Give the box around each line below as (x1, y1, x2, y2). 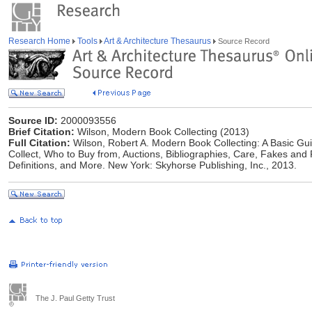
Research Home (8, 36, 72, 46)
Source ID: (8, 115, 58, 126)
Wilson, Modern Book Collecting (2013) (75, 126, 249, 137)
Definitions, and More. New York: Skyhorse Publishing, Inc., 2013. (8, 159, 297, 171)
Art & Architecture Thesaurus (102, 36, 213, 46)
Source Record (216, 37, 270, 45)
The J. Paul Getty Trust (36, 294, 115, 302)
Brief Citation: (8, 126, 75, 137)
